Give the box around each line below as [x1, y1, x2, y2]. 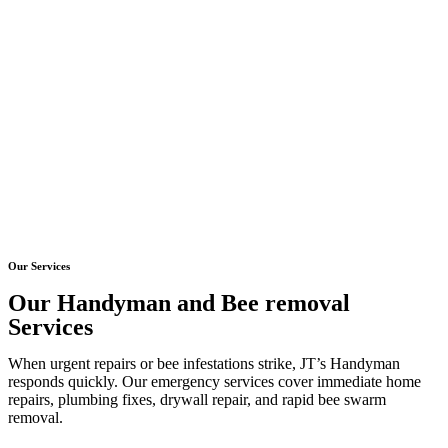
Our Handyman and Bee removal [8, 289, 350, 316]
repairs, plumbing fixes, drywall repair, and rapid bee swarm [8, 390, 386, 408]
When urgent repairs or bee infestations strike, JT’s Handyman [8, 354, 400, 372]
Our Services [8, 259, 70, 272]
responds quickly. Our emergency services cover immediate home [8, 372, 421, 390]
